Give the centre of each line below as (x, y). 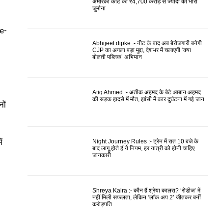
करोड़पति (102, 204)
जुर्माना (99, 8)
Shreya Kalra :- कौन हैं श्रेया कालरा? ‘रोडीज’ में (147, 190)
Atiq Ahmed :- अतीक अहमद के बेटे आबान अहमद (147, 93)
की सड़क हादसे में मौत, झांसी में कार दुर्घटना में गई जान (149, 99)
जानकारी (102, 155)
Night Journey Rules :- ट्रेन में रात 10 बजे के (146, 141)
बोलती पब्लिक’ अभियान (117, 57)
